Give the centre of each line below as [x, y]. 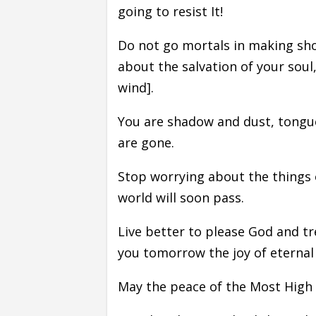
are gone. [146, 142]
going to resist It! [170, 11]
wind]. [136, 87]
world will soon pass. [181, 197]
